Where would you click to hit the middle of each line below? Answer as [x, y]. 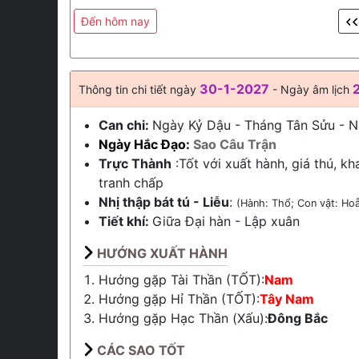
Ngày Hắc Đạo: [146, 144]
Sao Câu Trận [235, 144]
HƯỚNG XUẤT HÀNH [162, 253]
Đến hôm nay [115, 21]
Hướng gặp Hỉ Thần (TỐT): [179, 299]
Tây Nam [287, 299]
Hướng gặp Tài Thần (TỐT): [182, 280]
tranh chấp [131, 183]
